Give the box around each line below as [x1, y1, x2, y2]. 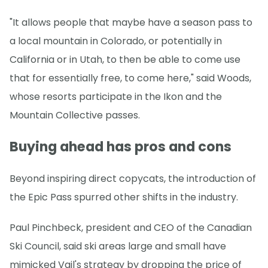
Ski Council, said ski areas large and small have [10, 239, 226, 253]
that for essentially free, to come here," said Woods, [10, 71, 251, 85]
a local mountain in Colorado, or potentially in [10, 34, 222, 48]
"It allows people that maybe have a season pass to [10, 16, 252, 29]
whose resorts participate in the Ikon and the [10, 90, 222, 103]
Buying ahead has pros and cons [10, 138, 232, 157]
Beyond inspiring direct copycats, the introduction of [10, 172, 256, 186]
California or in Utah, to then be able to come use [10, 53, 240, 66]
